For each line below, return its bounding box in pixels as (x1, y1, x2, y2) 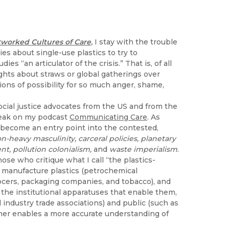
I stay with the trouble (93, 37, 177, 47)
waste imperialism (109, 144, 177, 154)
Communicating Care (70, 112, 147, 122)
